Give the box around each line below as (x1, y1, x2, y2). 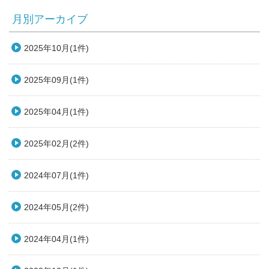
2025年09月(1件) (24, 75, 89, 85)
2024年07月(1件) (24, 171, 89, 181)
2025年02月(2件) (24, 139, 89, 149)
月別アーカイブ (12, 13, 88, 26)
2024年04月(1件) (24, 234, 89, 244)
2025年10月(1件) (24, 43, 89, 53)
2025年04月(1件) (24, 107, 89, 117)
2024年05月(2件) (24, 202, 89, 213)
